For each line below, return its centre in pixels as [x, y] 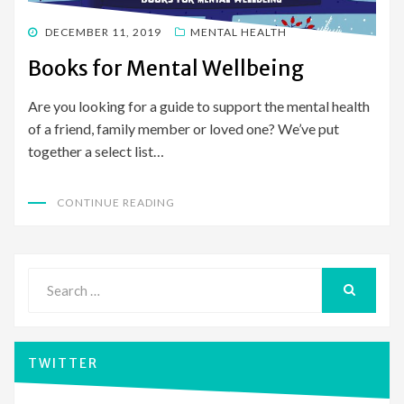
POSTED [50, 31]
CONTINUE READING [116, 202]
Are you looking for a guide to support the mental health [199, 106]
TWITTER [63, 363]
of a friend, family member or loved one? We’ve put [184, 128]
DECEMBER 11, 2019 [103, 32]
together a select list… [96, 151]
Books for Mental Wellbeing [166, 68]
